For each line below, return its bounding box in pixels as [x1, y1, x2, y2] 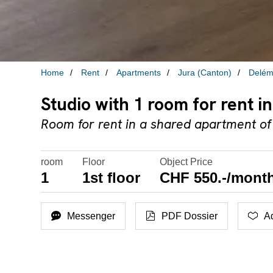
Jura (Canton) [178, 68, 232, 77]
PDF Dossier [161, 210, 218, 221]
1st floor [82, 169, 141, 186]
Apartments [116, 68, 161, 77]
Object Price [160, 157, 213, 168]
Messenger [67, 210, 116, 221]
